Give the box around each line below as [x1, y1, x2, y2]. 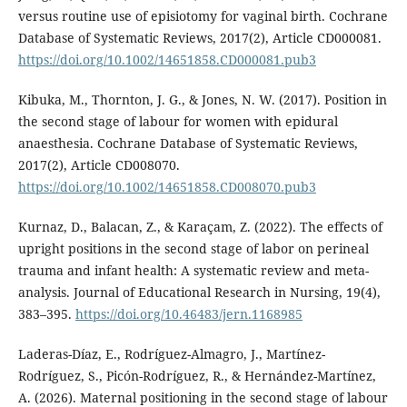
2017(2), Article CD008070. [17, 156, 180, 174]
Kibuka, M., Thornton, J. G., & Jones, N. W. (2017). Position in [17, 91, 387, 109]
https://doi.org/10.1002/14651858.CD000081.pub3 [17, 51, 316, 69]
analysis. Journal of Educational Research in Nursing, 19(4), [17, 283, 381, 302]
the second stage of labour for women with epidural [17, 113, 338, 131]
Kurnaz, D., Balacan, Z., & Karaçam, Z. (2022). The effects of [17, 218, 382, 236]
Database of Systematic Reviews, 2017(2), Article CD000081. [17, 29, 382, 47]
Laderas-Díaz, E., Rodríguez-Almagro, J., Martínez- [17, 345, 325, 363]
